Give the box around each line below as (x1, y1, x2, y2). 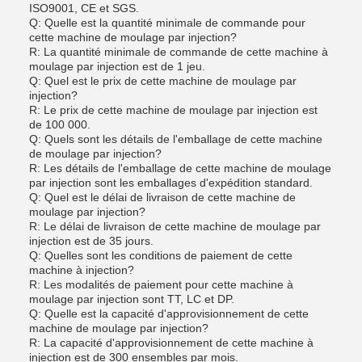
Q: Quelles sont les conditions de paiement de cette (29, 249, 293, 262)
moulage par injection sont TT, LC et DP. (29, 293, 234, 305)
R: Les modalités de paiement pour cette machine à (29, 278, 293, 291)
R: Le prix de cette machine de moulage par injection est (29, 103, 318, 116)
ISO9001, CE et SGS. (29, 2, 139, 15)
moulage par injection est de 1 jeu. (29, 60, 205, 73)
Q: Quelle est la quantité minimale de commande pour (29, 16, 305, 29)
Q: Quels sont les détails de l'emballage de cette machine (29, 133, 322, 145)
